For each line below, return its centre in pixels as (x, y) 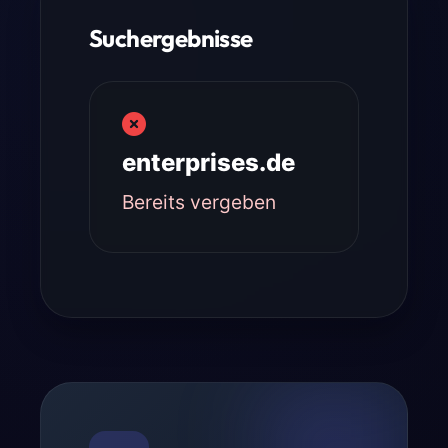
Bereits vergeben (199, 201)
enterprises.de (208, 162)
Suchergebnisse (171, 37)
